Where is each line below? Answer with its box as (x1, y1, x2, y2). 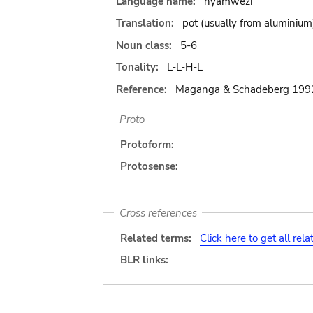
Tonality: (116, 60, 161, 74)
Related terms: (120, 231, 191, 245)
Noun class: (116, 38, 175, 52)
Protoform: (120, 137, 174, 152)
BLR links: (120, 253, 168, 267)
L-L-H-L (166, 60, 203, 74)
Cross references (119, 205, 197, 220)
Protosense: (120, 159, 178, 173)
